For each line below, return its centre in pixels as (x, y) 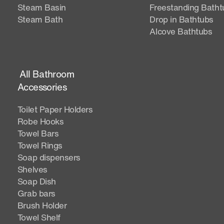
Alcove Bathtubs (181, 31)
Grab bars (36, 193)
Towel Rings (40, 145)
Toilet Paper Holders (55, 109)
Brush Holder (42, 205)
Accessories (42, 87)
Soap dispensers (49, 157)
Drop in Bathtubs (181, 19)
